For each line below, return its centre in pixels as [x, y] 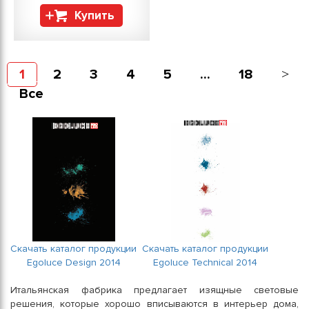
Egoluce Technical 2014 [205, 262]
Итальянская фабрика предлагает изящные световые [154, 290]
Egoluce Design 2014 [73, 262]
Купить [95, 16]
